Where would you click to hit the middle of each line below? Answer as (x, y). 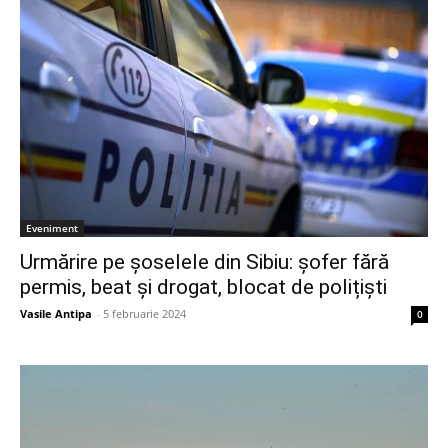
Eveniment (52, 227)
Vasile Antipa (56, 313)
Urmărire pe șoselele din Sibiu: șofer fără (204, 261)
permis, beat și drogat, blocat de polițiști (203, 286)
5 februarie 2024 (144, 313)
